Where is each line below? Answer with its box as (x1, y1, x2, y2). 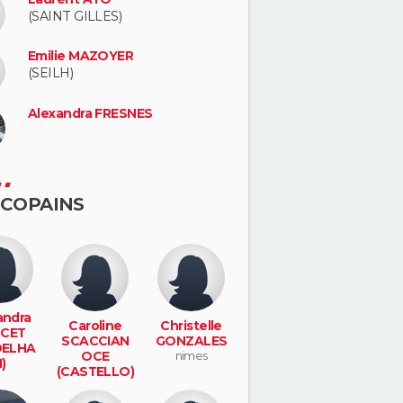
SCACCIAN (61, 332, 130, 349)
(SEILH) (28, 65, 74, 82)
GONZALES (155, 332, 228, 349)
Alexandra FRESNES (28, 105, 153, 121)
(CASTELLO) (56, 363, 135, 380)
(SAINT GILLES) (28, 7, 122, 24)
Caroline (68, 317, 122, 334)
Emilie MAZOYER (28, 48, 134, 65)
